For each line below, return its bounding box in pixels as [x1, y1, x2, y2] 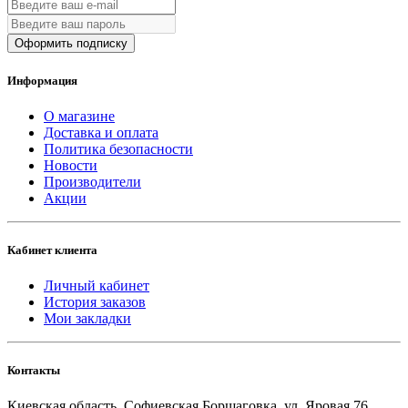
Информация [7, 73, 77, 87]
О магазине [44, 107, 115, 124]
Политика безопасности [44, 140, 193, 157]
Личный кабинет [44, 278, 149, 294]
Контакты [7, 363, 60, 378]
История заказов [44, 294, 146, 311]
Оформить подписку [15, 36, 127, 51]
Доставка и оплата [44, 124, 158, 140]
